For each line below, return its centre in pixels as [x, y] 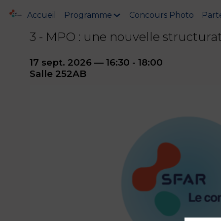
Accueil [42, 15]
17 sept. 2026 [61, 62]
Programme [88, 15]
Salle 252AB [58, 74]
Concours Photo [162, 15]
